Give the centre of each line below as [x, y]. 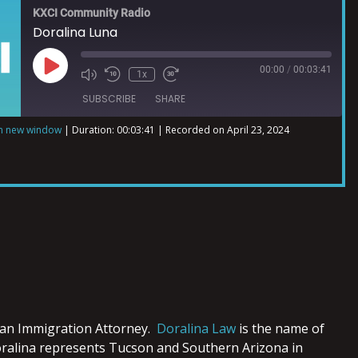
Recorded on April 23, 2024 [227, 130]
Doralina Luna [75, 32]
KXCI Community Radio [91, 13]
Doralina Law [196, 328]
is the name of [280, 328]
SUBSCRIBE [109, 99]
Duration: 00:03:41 [113, 130]
